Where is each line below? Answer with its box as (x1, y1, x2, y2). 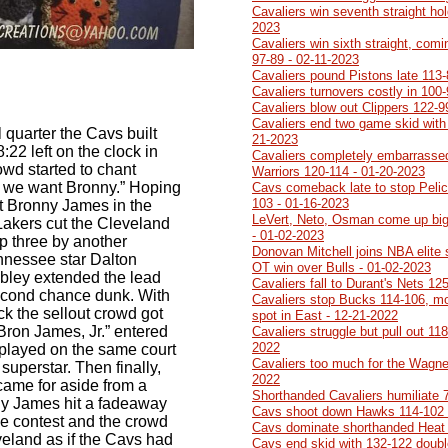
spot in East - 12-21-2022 (252, 308, 398, 323)
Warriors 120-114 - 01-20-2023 (252, 164, 425, 179)
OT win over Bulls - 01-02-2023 (252, 260, 431, 275)
